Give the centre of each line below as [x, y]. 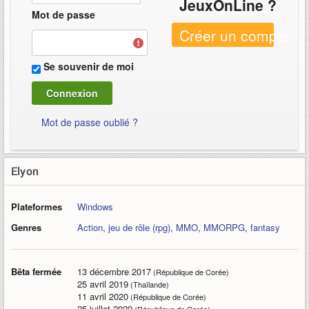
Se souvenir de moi [89, 67]
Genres [26, 228]
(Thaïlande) [149, 285]
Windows [95, 207]
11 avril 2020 [103, 297]
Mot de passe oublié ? [90, 122]
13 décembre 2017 [114, 272]
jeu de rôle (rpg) [139, 228]
